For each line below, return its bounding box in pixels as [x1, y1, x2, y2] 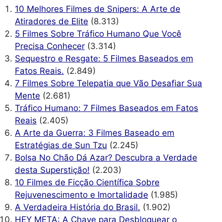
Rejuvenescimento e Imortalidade [15, 190, 148, 200]
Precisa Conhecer [15, 41, 85, 52]
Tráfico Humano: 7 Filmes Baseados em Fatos [15, 103, 198, 113]
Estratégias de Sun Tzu [15, 140, 107, 151]
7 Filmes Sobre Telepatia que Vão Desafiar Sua [15, 78, 202, 89]
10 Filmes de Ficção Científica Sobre [15, 177, 160, 188]
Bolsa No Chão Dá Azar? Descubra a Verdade [15, 153, 197, 163]
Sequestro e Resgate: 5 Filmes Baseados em [15, 54, 193, 64]
